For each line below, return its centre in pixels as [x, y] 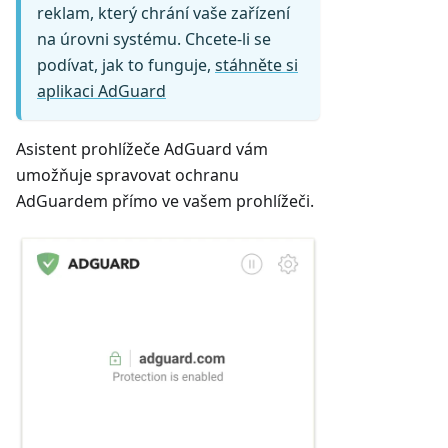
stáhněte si [256, 65]
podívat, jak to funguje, [126, 65]
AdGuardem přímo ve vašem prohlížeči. [165, 201]
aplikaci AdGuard [101, 91]
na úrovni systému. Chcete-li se [154, 39]
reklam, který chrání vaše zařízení [163, 13]
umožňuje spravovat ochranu [127, 175]
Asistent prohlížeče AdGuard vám [142, 149]
